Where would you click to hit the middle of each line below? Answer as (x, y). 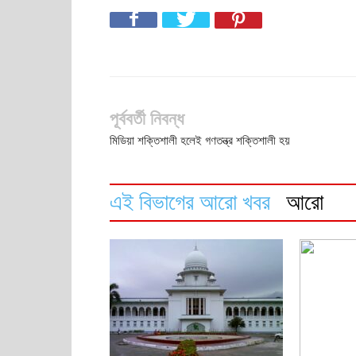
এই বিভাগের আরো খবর (190, 202)
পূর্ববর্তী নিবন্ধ (147, 119)
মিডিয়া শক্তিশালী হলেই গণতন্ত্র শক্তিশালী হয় (200, 141)
